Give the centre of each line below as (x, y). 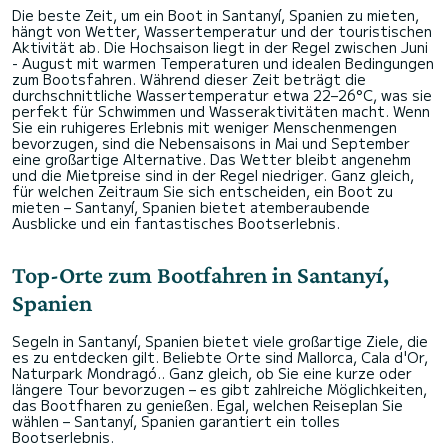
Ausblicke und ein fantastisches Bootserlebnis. (176, 223)
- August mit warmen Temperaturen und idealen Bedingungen (223, 63)
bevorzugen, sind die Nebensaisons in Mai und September (211, 143)
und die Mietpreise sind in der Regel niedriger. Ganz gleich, (213, 175)
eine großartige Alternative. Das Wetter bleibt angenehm (211, 159)
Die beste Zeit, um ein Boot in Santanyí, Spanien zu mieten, (215, 15)
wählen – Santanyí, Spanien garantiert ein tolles (176, 421)
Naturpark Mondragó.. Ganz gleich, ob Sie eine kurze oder (212, 373)
